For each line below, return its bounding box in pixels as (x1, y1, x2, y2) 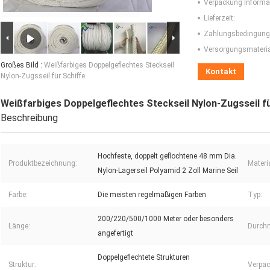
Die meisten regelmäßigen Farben (98, 190, 206, 199)
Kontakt (206, 67, 236, 77)
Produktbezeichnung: (8, 159, 77, 168)
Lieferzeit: (204, 14, 235, 23)
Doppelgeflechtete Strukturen (98, 253, 190, 262)
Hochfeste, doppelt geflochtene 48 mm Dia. (98, 152, 237, 161)
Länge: (8, 222, 30, 231)
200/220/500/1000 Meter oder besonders (98, 215, 234, 224)
